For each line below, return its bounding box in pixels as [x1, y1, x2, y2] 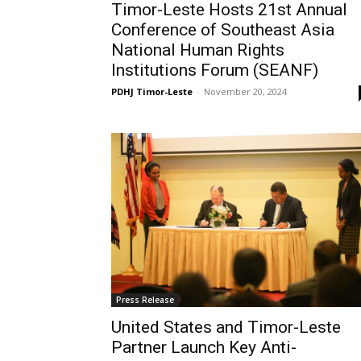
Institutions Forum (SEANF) [111, 60, 318, 81]
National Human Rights [111, 40, 284, 60]
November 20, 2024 [204, 85, 287, 98]
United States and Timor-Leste [111, 317, 341, 338]
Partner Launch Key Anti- [111, 338, 297, 358]
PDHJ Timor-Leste [111, 85, 193, 98]
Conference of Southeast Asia [111, 20, 334, 40]
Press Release [116, 294, 174, 306]
